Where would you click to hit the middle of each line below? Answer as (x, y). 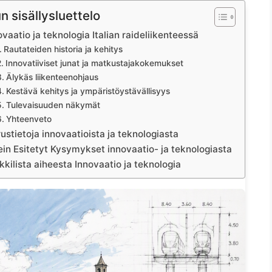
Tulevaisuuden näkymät (53, 105)
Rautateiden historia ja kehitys (63, 49)
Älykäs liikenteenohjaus (52, 77)
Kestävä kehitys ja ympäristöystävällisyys (88, 91)
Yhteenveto (29, 119)
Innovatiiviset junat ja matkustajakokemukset (94, 63)
